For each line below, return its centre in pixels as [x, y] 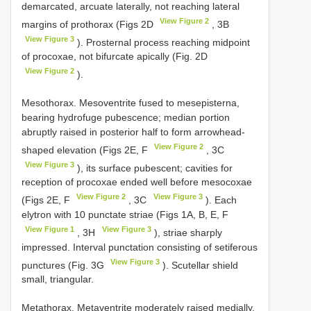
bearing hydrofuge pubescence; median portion [126, 118]
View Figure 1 [50, 229]
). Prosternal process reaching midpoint [162, 42]
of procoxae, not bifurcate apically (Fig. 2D [115, 57]
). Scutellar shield [199, 265]
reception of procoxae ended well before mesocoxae [137, 182]
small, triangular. [58, 279]
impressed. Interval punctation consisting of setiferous [140, 247]
